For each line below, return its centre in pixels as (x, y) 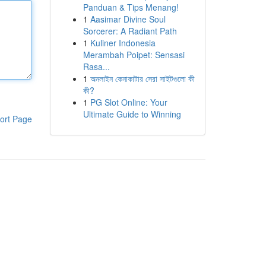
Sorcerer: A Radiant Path (130, 31)
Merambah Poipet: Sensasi (134, 55)
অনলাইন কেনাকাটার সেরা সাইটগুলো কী (142, 78)
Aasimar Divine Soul (128, 19)
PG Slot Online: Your (129, 102)
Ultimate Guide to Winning (132, 114)
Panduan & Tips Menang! (131, 7)
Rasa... (96, 66)
